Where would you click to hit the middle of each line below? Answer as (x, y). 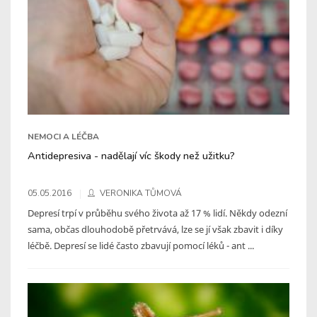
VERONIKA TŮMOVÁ (141, 193)
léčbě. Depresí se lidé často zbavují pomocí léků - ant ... (141, 245)
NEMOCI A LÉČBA (63, 136)
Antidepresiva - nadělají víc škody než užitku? (131, 155)
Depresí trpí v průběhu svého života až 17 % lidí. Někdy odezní (157, 213)
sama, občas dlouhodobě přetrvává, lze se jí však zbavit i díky (155, 229)
